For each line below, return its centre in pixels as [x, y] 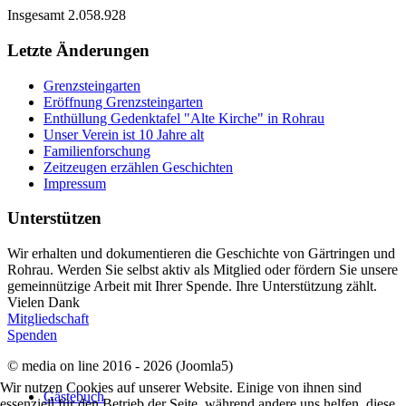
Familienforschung [97, 150]
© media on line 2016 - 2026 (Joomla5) [120, 366]
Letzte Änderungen [78, 50]
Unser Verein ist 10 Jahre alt [124, 134]
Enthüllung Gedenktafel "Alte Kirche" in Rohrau [184, 118]
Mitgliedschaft [48, 319]
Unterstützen [54, 218]
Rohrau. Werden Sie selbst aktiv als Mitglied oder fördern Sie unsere [203, 270]
